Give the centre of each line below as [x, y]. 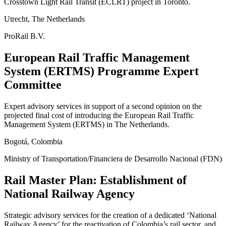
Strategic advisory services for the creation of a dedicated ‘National [110, 215]
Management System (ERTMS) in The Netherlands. [87, 125]
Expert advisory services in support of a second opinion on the [103, 106]
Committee [33, 85]
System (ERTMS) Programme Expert [101, 71]
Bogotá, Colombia [33, 142]
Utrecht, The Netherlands [44, 19]
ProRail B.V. [24, 36]
